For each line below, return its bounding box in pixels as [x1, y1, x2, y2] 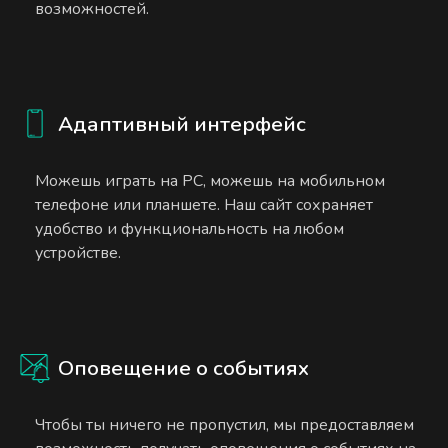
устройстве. [35, 241, 122, 264]
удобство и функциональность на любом [35, 217, 345, 240]
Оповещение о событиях [58, 353, 310, 382]
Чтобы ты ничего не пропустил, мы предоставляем [35, 413, 415, 436]
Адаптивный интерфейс [58, 110, 307, 139]
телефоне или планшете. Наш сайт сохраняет [35, 193, 374, 216]
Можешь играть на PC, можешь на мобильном [35, 169, 386, 192]
